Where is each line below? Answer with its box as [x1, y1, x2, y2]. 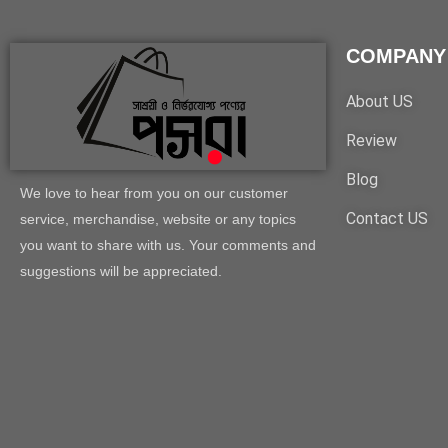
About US [346, 92, 413, 112]
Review [346, 131, 397, 151]
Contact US [346, 209, 428, 229]
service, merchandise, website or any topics [20, 210, 296, 227]
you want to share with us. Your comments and [20, 236, 316, 253]
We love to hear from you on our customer [20, 184, 288, 201]
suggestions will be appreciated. [20, 262, 222, 279]
